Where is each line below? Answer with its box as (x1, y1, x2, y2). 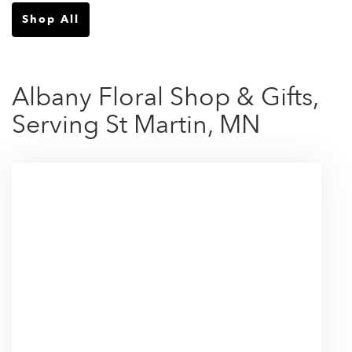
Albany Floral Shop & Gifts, (12, 79, 318, 115)
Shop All (22, 11, 79, 27)
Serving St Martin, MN (12, 107, 260, 142)
